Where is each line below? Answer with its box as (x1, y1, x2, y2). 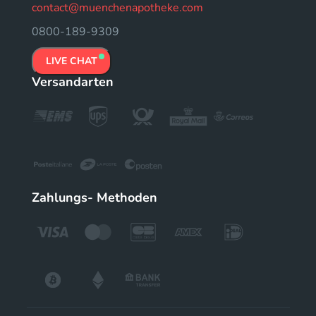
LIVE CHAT (46, 54, 97, 68)
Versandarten (32, 73, 114, 90)
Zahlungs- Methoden (32, 188, 157, 206)
